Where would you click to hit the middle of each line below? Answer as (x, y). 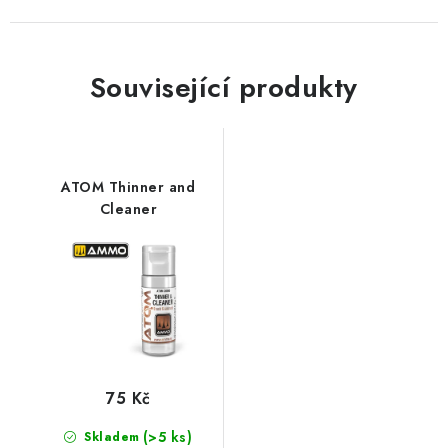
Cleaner (128, 209)
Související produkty (223, 88)
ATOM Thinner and (128, 187)
